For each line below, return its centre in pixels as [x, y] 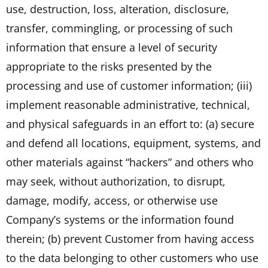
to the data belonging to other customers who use [132, 258]
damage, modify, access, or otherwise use [112, 200]
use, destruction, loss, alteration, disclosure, [118, 9]
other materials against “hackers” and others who [130, 162]
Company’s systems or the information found [120, 219]
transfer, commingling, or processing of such [119, 28]
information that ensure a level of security [112, 47]
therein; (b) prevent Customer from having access [130, 238]
